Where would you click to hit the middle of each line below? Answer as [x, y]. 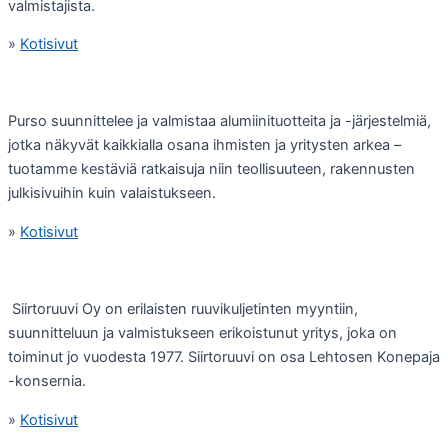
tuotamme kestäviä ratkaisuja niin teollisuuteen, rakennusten [211, 169]
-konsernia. [47, 381]
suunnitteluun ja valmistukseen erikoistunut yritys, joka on [202, 333]
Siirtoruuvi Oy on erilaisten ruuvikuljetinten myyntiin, [183, 309]
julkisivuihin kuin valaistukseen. [112, 193]
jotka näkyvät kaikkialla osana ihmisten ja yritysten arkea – [204, 145]
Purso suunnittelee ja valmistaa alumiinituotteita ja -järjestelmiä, [219, 121]
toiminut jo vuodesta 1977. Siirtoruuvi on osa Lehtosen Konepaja [224, 357]
